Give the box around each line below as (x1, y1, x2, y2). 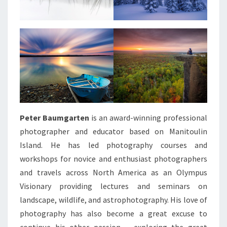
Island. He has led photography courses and (20, 140, 207, 150)
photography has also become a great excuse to (20, 208, 207, 219)
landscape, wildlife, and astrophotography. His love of (20, 195, 207, 205)
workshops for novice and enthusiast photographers (20, 154, 207, 164)
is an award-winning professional (89, 112, 207, 123)
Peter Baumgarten (20, 112, 89, 123)
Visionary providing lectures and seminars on (20, 181, 207, 192)
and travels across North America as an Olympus (20, 167, 207, 178)
